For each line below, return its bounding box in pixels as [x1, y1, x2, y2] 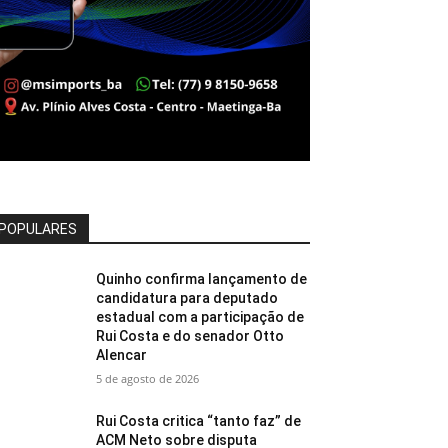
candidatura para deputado [96, 289, 279, 306]
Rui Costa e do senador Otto [96, 327, 285, 344]
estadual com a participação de [96, 308, 305, 325]
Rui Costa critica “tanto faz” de [96, 412, 302, 429]
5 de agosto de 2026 [96, 370, 200, 386]
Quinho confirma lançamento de [96, 270, 308, 287]
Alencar [96, 346, 148, 363]
